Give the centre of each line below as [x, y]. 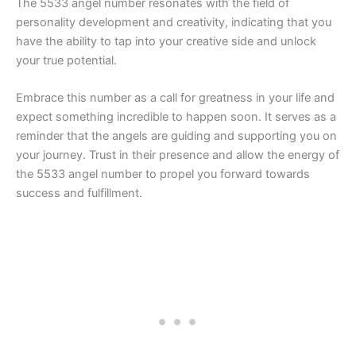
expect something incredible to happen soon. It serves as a [176, 116]
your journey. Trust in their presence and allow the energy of [178, 155]
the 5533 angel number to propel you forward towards [163, 174]
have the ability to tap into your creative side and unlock [166, 41]
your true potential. [66, 60]
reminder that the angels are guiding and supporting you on [176, 135]
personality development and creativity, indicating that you [174, 22]
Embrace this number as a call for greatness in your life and [175, 97]
